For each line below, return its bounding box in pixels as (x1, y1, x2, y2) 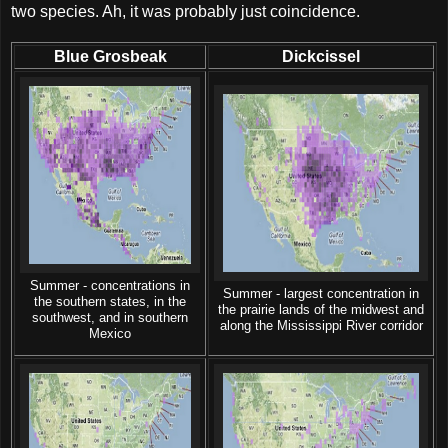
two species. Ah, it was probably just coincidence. (11, 2, 360, 20)
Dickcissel (282, 47, 360, 65)
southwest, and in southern (32, 310, 188, 325)
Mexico (89, 326, 131, 341)
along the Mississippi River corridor (219, 318, 423, 333)
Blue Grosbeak (53, 47, 167, 65)
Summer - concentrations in (30, 278, 190, 293)
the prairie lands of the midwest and (218, 302, 424, 317)
